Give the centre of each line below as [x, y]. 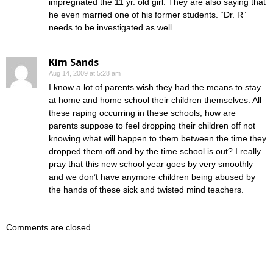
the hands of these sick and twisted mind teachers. [146, 189]
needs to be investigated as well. [112, 27]
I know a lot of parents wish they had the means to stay [155, 87]
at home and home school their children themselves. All [155, 100]
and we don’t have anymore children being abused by [152, 176]
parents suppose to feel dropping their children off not [152, 125]
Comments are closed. [50, 227]
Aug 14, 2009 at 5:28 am [85, 73]
